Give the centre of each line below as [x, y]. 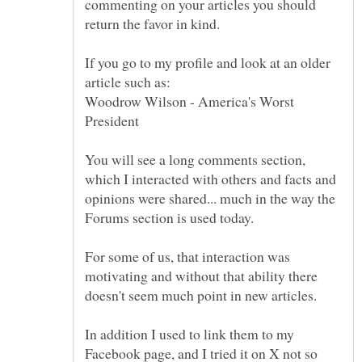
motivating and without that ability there [201, 276]
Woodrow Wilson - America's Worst [189, 101]
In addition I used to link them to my [189, 334]
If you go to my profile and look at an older [208, 63]
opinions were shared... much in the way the [210, 198]
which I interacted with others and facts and [210, 179]
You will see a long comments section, [195, 160]
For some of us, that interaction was [187, 257]
